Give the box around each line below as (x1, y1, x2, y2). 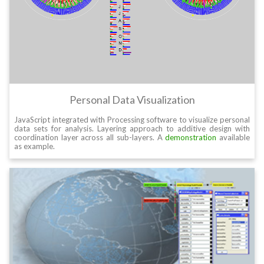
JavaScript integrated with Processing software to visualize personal (14, 115, 250, 125)
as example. (14, 141, 55, 151)
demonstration (165, 133, 217, 143)
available (216, 133, 250, 143)
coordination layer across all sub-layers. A (14, 133, 166, 143)
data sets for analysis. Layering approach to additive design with (14, 124, 250, 134)
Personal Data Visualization (69, 93, 195, 107)
